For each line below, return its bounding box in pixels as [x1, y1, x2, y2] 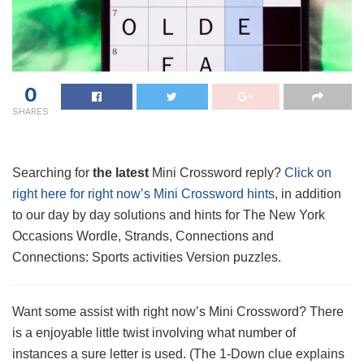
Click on [284, 165, 331, 180]
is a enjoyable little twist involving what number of [12, 325, 296, 340]
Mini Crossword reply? [149, 165, 284, 180]
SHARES [12, 106, 49, 117]
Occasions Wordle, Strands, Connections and [12, 228, 274, 243]
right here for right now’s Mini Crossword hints [12, 186, 275, 201]
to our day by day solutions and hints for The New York [12, 207, 325, 222]
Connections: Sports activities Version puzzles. [12, 249, 281, 264]
